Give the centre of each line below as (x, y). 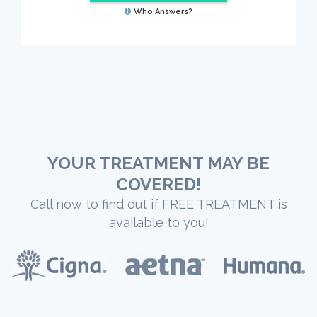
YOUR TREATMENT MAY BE (158, 163)
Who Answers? (163, 11)
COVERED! (158, 185)
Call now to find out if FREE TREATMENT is (158, 204)
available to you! (158, 223)
